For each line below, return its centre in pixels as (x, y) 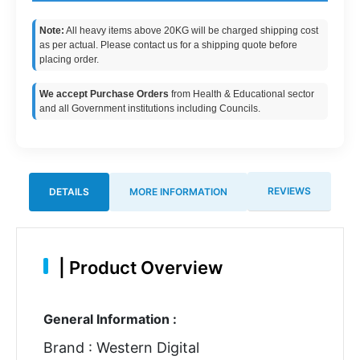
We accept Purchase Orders (104, 94)
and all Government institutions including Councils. (150, 108)
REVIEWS (289, 191)
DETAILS (69, 191)
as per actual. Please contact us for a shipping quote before (168, 45)
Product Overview (143, 267)
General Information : (110, 319)
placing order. (69, 59)
